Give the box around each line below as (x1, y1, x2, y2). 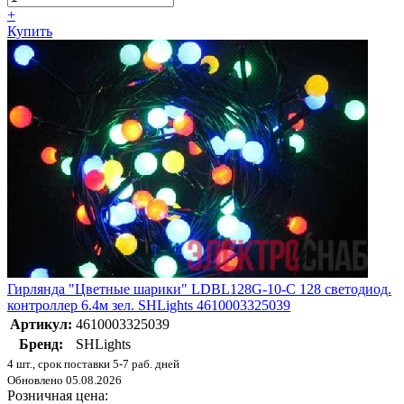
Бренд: (19, 335, 63, 352)
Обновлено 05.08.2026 (7, 372, 122, 387)
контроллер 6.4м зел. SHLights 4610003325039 (7, 297, 290, 313)
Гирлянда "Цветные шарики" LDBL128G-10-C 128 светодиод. (7, 280, 391, 297)
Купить (7, 23, 52, 39)
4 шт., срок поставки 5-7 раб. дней (7, 356, 179, 371)
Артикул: (10, 316, 72, 332)
